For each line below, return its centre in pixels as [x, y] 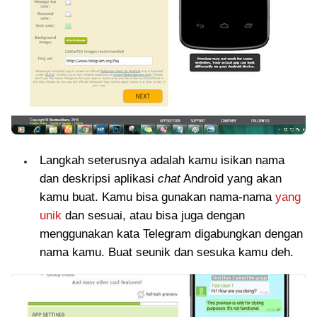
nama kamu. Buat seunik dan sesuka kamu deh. [167, 253]
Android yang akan [231, 179]
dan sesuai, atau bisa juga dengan [153, 216]
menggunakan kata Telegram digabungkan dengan [171, 234]
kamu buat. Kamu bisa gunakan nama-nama [157, 197]
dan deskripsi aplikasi [99, 179]
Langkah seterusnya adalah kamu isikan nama [162, 161]
